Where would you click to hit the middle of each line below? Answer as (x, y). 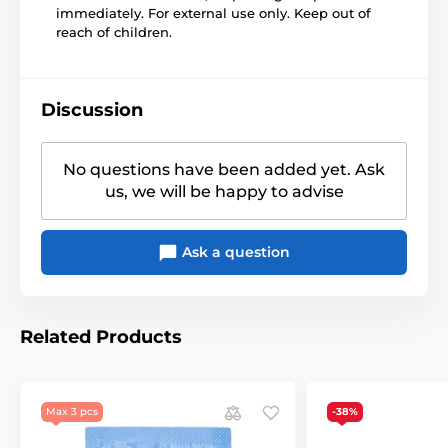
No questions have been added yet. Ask (224, 170)
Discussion (92, 110)
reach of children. (114, 32)
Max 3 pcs (72, 412)
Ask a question (234, 252)
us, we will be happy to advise (224, 192)
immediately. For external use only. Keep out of (213, 13)
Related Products (101, 337)
